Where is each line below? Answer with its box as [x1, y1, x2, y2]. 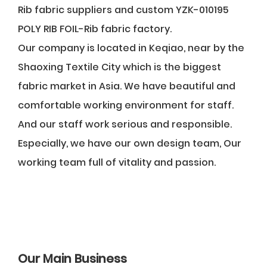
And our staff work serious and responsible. [18, 117, 232, 131]
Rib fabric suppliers [18, 3, 112, 17]
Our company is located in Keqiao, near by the [18, 41, 244, 55]
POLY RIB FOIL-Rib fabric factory [18, 22, 170, 36]
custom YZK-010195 [136, 3, 229, 17]
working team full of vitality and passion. [18, 156, 216, 169]
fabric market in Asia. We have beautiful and [18, 79, 235, 93]
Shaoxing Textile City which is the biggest [18, 60, 221, 74]
